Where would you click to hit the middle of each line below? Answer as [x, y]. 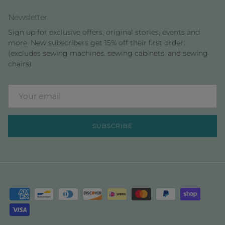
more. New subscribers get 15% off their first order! [97, 42]
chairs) [20, 64]
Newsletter [28, 17]
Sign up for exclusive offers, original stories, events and [104, 32]
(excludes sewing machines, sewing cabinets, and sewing [108, 53]
